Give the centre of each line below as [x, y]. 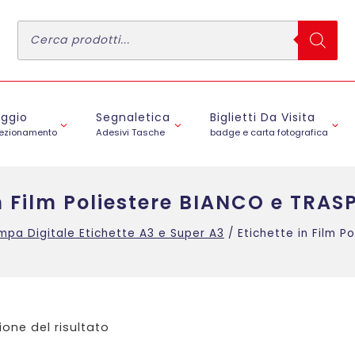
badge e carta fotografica [269, 133]
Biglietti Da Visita [263, 118]
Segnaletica [134, 118]
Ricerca [44, 25]
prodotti [46, 38]
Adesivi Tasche [131, 133]
